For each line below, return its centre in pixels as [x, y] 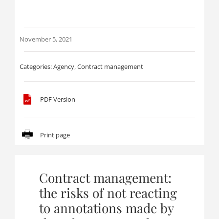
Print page [55, 135]
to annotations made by [106, 208]
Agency [64, 66]
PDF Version [57, 99]
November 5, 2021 [46, 39]
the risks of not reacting [108, 193]
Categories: [36, 66]
